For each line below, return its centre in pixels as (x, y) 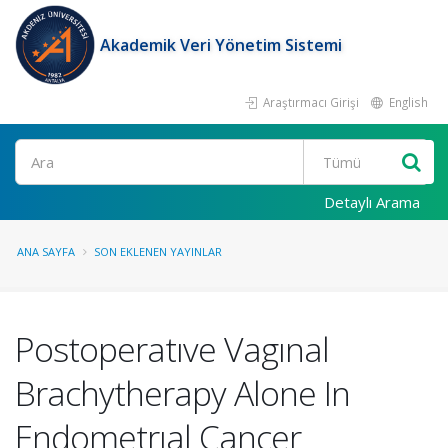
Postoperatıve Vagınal (172, 349)
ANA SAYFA (46, 251)
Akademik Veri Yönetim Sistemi (221, 45)
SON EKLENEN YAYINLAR (158, 251)
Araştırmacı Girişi (309, 102)
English (407, 102)
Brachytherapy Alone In (182, 393)
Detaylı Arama (372, 202)
